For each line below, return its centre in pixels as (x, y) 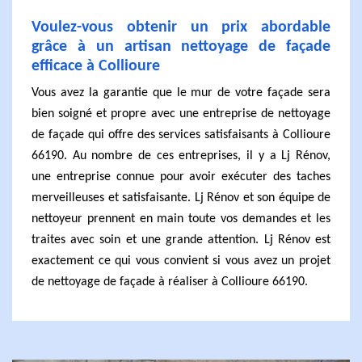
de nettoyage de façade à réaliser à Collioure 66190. (170, 282)
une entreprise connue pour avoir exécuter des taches (181, 177)
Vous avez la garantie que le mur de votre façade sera (181, 93)
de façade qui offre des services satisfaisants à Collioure (181, 135)
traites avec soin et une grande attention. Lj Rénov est (181, 240)
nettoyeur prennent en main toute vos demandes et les (181, 219)
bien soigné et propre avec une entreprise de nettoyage (181, 114)
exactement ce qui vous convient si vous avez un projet (181, 261)
